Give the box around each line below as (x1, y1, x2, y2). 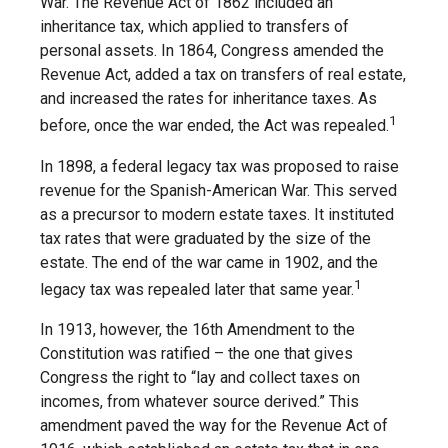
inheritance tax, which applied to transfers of (40, 17, 349, 37)
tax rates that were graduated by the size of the (40, 228, 371, 248)
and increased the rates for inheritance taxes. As (40, 89, 377, 109)
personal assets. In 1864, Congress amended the (40, 41, 384, 61)
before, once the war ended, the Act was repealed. (40, 116, 389, 136)
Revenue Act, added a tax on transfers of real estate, (40, 65, 406, 85)
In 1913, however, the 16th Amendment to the (40, 319, 355, 339)
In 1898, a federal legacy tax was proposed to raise (40, 156, 399, 176)
